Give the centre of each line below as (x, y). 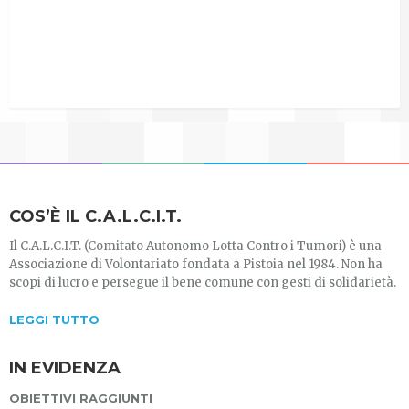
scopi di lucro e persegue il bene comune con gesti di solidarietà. (203, 283)
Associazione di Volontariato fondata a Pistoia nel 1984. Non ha (196, 265)
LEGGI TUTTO (54, 320)
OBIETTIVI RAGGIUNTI (81, 399)
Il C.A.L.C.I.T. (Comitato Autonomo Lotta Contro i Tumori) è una (195, 246)
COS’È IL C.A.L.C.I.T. (95, 217)
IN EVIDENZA (65, 368)
